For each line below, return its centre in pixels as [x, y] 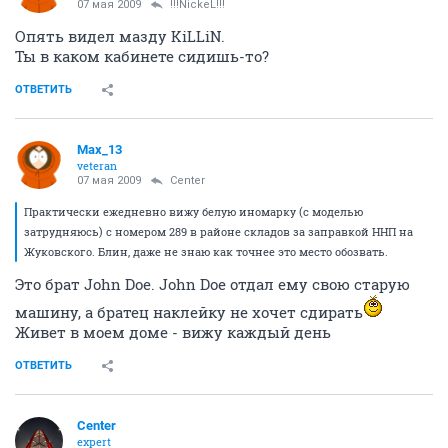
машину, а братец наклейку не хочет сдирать [189, 311]
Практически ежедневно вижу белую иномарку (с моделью [193, 211]
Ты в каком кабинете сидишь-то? [142, 55]
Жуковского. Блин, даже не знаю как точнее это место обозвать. [206, 251]
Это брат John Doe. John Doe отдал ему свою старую [212, 283]
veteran [97, 165]
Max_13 [99, 149]
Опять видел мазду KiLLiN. [120, 35]
